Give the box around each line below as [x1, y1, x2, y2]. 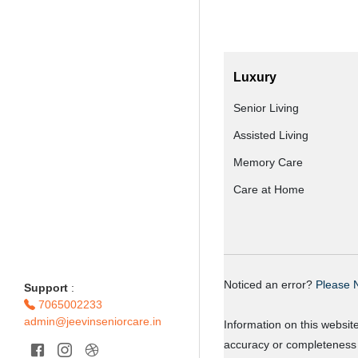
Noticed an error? [224, 278, 316, 291]
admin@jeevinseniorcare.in [24, 315, 161, 328]
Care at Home [233, 183, 304, 196]
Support [24, 281, 68, 294]
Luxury [233, 70, 276, 84]
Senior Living [233, 101, 299, 114]
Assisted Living [233, 129, 308, 141]
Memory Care [233, 156, 303, 169]
